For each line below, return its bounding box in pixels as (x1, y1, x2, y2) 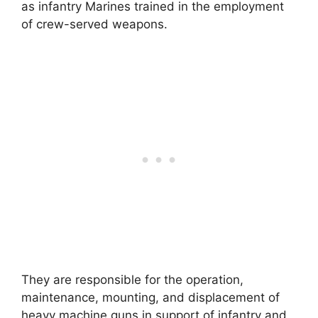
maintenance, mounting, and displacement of (21, 290, 280, 305)
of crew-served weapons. (21, 16, 168, 31)
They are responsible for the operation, (21, 273, 243, 287)
